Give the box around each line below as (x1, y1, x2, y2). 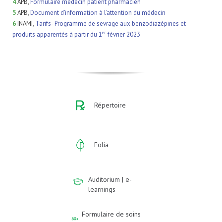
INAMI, (16, 19, 35, 28)
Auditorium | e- (88, 175, 132, 184)
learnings (88, 185, 116, 194)
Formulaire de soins (82, 210, 141, 219)
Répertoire (94, 101, 126, 110)
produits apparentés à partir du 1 (12, 30, 102, 39)
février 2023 (106, 30, 140, 39)
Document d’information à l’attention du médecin (30, 8, 166, 17)
